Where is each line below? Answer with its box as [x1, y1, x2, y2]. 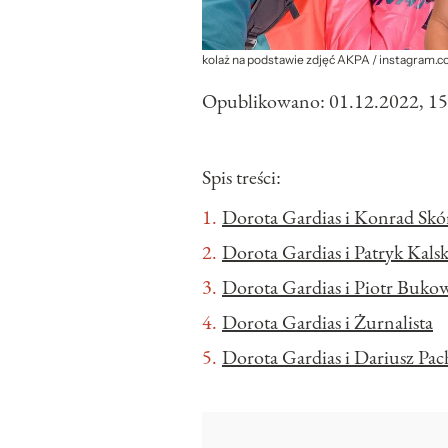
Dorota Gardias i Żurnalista [222, 309, 433, 336]
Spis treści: [202, 164, 281, 191]
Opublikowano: [202, 88, 329, 115]
